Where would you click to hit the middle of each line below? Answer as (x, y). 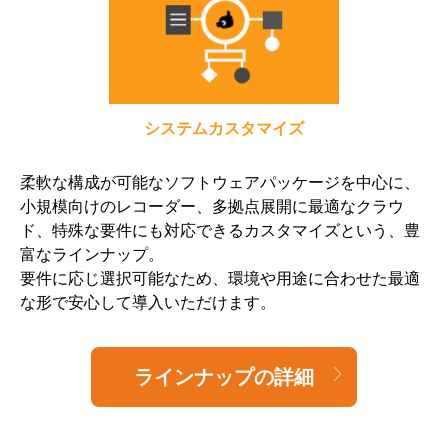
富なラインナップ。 (92, 254)
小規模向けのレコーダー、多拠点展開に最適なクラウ (212, 206)
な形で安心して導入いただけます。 (148, 302)
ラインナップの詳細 (224, 376)
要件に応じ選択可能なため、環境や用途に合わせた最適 (220, 278)
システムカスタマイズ (224, 128)
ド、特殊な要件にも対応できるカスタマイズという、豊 (220, 230)
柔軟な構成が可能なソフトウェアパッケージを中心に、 (220, 182)
